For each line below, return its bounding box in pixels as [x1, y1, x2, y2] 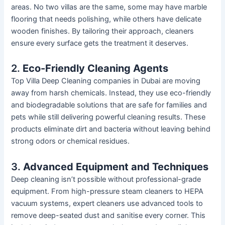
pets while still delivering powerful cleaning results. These [11, 113, 206, 122]
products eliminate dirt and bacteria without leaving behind [11, 125, 211, 134]
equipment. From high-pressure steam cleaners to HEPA [11, 186, 204, 196]
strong [11, 137, 36, 146]
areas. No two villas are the [11, 2, 105, 12]
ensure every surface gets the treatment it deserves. [11, 38, 189, 48]
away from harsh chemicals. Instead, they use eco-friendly [11, 88, 211, 98]
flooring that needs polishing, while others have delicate [11, 14, 202, 24]
